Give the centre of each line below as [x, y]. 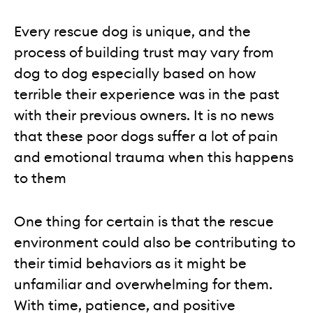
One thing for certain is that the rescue [144, 222]
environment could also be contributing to [155, 243]
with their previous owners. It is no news [144, 116]
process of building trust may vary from [144, 53]
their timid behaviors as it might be [130, 264]
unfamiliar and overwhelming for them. [143, 285]
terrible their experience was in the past [147, 95]
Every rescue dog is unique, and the [132, 32]
